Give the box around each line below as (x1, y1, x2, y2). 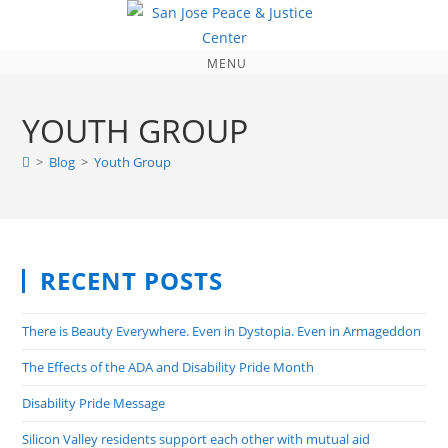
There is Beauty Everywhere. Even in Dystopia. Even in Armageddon (22, 322, 422, 340)
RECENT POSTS (40, 264, 224, 297)
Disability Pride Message (22, 394, 166, 412)
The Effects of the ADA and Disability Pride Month (22, 358, 315, 376)
